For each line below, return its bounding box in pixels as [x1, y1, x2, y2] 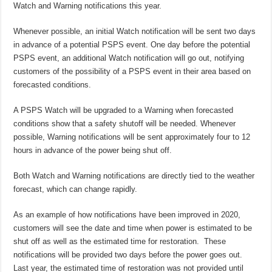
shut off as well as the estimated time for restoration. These [13, 237, 226, 246]
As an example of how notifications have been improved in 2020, [13, 210, 241, 220]
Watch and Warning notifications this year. [13, 1, 167, 11]
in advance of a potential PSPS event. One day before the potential [13, 40, 251, 50]
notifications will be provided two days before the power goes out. [13, 250, 243, 260]
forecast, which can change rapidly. [13, 185, 138, 194]
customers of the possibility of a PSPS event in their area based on [13, 67, 251, 76]
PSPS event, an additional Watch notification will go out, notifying [13, 53, 245, 63]
